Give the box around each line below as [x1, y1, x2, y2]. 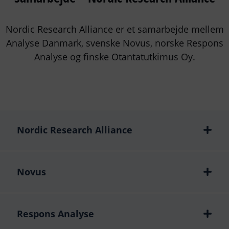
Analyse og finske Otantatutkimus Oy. [34, 50, 195, 63]
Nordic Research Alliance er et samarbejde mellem [5, 22, 224, 35]
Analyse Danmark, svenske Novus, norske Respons [6, 36, 223, 49]
